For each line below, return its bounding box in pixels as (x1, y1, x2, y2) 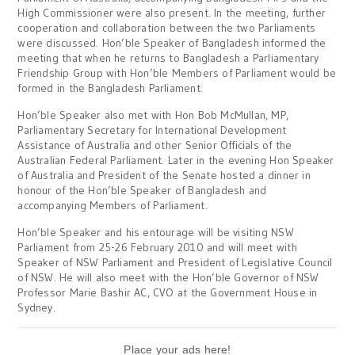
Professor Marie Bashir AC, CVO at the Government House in (17, 284, 318, 300)
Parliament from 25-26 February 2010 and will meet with (17, 239, 297, 254)
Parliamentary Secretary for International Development (17, 122, 287, 137)
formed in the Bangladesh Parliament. (17, 80, 203, 95)
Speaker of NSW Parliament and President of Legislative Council (17, 254, 333, 269)
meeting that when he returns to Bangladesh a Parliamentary (17, 50, 319, 65)
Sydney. (17, 300, 55, 315)
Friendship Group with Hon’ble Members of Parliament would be (17, 65, 337, 80)
